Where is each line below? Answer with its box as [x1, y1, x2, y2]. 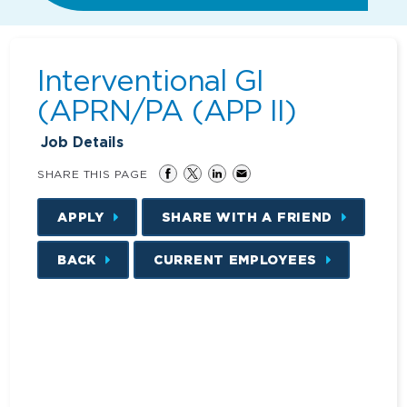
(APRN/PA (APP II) [37, 94, 296, 125]
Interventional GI [37, 64, 263, 95]
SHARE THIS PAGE [37, 167, 148, 180]
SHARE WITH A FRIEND [161, 209, 333, 223]
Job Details [41, 132, 124, 152]
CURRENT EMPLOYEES [154, 252, 317, 266]
